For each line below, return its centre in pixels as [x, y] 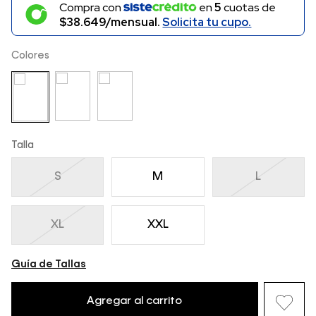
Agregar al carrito [135, 301]
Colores [30, 55]
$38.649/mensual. [111, 22]
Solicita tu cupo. [207, 22]
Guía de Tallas [49, 264]
